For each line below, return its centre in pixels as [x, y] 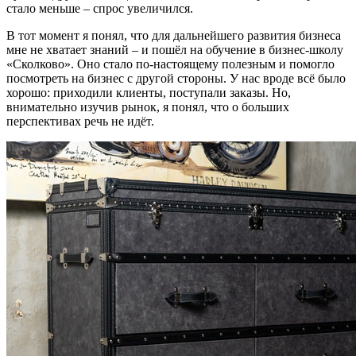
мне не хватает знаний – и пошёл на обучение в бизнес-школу [175, 50]
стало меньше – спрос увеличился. [100, 8]
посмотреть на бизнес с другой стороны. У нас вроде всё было [176, 78]
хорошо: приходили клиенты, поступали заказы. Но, [149, 93]
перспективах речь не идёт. [80, 121]
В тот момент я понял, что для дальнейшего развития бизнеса [174, 35]
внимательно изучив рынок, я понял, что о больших [148, 107]
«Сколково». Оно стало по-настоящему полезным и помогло [170, 64]
